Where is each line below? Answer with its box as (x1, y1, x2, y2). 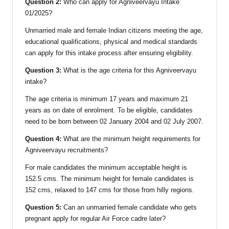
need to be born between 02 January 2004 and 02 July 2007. (25, 118, 203, 126)
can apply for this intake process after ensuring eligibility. (25, 49, 193, 57)
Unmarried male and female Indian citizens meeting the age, (25, 27, 203, 35)
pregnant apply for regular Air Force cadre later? (25, 215, 166, 223)
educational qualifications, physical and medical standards (25, 38, 197, 46)
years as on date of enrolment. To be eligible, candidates (25, 106, 193, 114)
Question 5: (25, 203, 61, 212)
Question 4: (25, 135, 61, 143)
